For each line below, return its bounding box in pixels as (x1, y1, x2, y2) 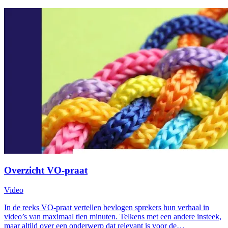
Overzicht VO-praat (4, 165, 88, 176)
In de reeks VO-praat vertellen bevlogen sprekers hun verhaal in (4, 203, 209, 212)
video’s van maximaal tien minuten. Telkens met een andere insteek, (4, 212, 221, 221)
